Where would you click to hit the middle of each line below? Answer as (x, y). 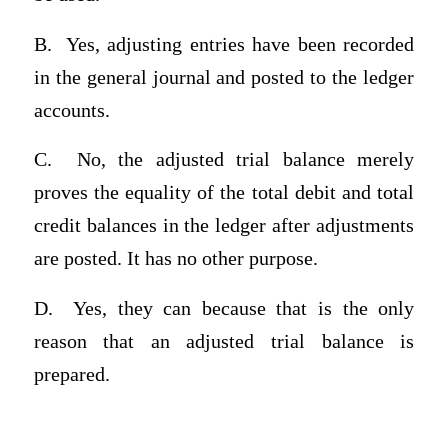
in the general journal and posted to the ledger (224, 77)
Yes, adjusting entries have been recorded (240, 44)
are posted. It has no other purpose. (175, 259)
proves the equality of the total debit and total (224, 193)
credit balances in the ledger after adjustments (224, 226)
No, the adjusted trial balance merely (245, 160)
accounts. (71, 110)
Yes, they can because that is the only (243, 308)
